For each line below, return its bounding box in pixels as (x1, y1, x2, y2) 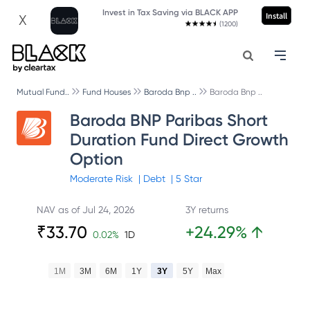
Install (265, 10, 287, 21)
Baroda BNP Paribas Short (69, 110, 268, 130)
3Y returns (185, 204, 228, 215)
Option (69, 149, 123, 169)
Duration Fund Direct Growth (69, 129, 289, 149)
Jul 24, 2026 (82, 204, 134, 215)
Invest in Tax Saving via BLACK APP (102, 8, 238, 17)
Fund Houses (82, 87, 131, 97)
